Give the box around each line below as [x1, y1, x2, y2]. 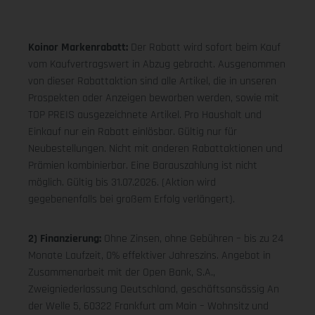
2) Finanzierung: [28, 231, 104, 247]
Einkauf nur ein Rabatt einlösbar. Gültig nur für [28, 124, 237, 140]
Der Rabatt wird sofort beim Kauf [131, 40, 281, 56]
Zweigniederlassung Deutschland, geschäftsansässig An [28, 282, 279, 297]
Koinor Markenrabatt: [28, 40, 131, 56]
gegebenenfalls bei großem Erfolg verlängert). [28, 192, 235, 207]
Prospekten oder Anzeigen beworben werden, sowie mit [28, 91, 279, 106]
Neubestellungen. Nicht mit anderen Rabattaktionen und [28, 141, 283, 157]
